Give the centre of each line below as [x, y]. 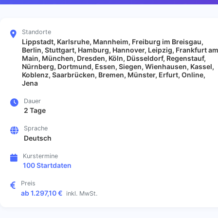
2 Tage [35, 110]
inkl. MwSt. [82, 193]
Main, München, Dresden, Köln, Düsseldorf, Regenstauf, [114, 58]
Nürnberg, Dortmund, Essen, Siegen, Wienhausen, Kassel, [118, 66]
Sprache [36, 128]
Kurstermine [40, 156]
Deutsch [37, 138]
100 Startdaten [47, 165]
